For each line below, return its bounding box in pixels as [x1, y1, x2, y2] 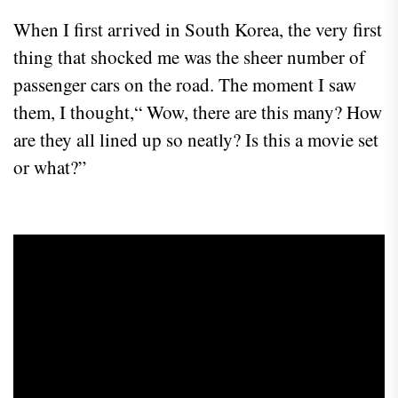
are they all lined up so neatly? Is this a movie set [13, 126, 378, 152]
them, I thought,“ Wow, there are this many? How [13, 99, 382, 124]
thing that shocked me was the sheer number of [13, 44, 365, 69]
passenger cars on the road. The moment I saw [13, 71, 356, 97]
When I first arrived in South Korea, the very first [13, 16, 382, 42]
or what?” [13, 154, 86, 179]
